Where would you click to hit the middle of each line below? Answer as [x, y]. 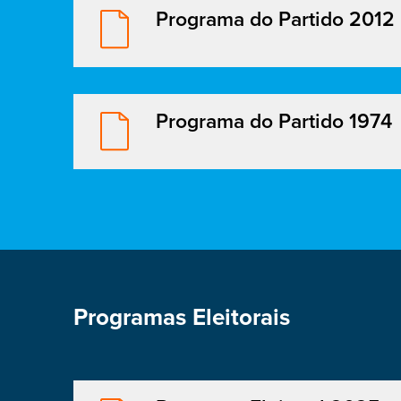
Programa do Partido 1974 [274, 122]
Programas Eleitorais [182, 317]
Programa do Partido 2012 [275, 20]
